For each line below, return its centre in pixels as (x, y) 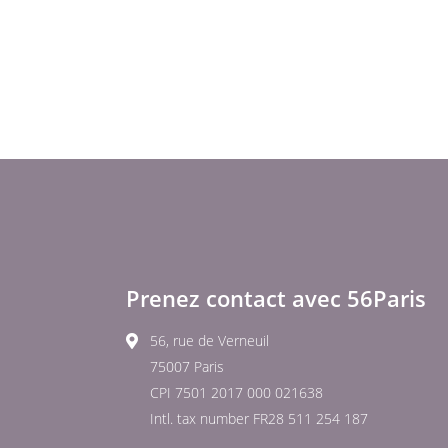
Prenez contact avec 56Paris (276, 298)
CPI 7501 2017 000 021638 (236, 393)
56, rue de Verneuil (209, 341)
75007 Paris (187, 367)
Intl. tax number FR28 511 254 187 (259, 419)
